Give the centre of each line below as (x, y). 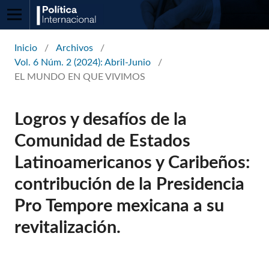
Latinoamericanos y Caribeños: (132, 163)
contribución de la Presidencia (130, 185)
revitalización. (68, 228)
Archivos (75, 48)
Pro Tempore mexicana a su (119, 207)
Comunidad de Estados (103, 142)
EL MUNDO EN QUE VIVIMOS (80, 77)
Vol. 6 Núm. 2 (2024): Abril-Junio (83, 62)
